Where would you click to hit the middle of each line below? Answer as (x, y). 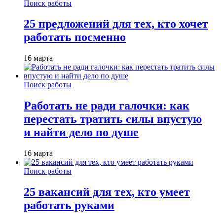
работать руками (69, 205)
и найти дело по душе (81, 132)
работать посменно (75, 37)
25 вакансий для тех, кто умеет (107, 192)
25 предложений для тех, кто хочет (116, 24)
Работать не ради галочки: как (107, 106)
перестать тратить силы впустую (113, 119)
